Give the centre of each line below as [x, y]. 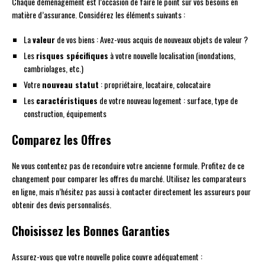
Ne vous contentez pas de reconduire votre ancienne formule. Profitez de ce [128, 166]
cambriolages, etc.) [54, 69]
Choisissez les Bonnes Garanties [91, 231]
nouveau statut [70, 85]
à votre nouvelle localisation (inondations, [172, 56]
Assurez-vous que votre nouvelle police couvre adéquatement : [107, 257]
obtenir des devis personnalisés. [62, 205]
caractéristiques [67, 101]
